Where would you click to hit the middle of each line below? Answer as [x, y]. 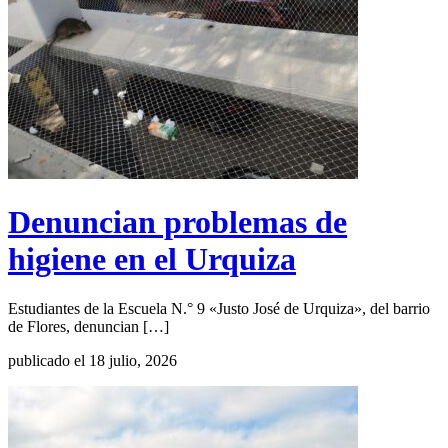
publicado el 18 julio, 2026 [92, 360]
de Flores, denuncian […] [88, 326]
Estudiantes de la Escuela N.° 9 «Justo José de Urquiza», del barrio [219, 308]
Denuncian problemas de [177, 222]
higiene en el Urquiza [152, 259]
